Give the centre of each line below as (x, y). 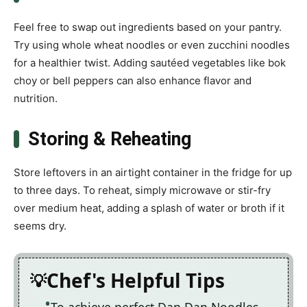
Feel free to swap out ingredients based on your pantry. (148, 27)
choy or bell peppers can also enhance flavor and (133, 81)
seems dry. (40, 226)
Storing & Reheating (109, 139)
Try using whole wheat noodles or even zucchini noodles (152, 45)
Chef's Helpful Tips (136, 281)
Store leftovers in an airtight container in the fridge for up (153, 173)
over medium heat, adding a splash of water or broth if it (149, 208)
